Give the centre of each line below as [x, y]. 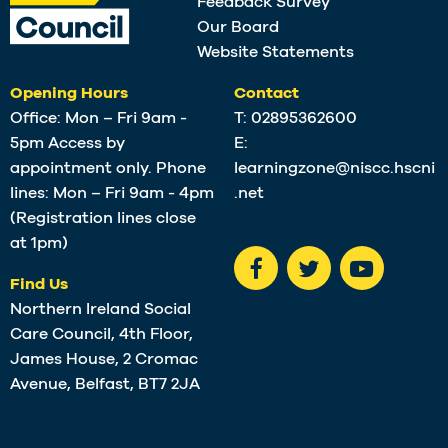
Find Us [39, 284]
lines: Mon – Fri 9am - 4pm [112, 193]
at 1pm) [39, 243]
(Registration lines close [103, 218]
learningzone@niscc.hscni [334, 168]
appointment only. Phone [108, 168]
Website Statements [275, 52]
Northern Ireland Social [100, 309]
